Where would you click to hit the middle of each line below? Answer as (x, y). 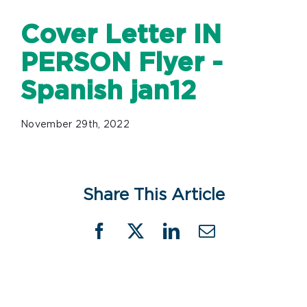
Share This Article (153, 195)
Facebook (132, 238)
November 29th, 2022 (75, 125)
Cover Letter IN (121, 35)
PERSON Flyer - (122, 63)
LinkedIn (202, 238)
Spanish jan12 (108, 91)
